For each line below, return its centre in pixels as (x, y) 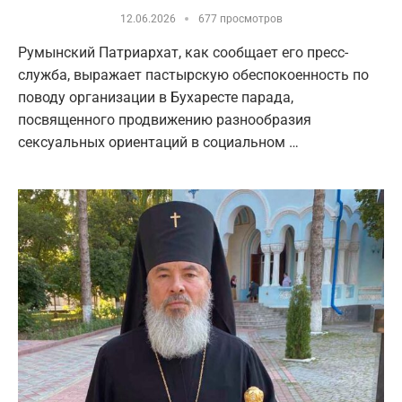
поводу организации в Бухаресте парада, (156, 97)
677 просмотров (240, 18)
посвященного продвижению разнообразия (165, 119)
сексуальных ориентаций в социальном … (158, 142)
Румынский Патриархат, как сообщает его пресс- (183, 52)
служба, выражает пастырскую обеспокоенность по (193, 74)
